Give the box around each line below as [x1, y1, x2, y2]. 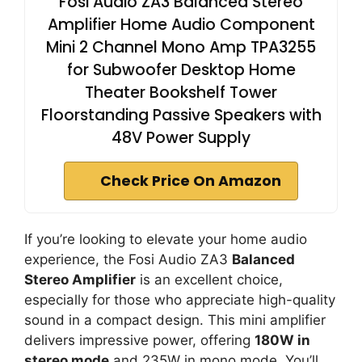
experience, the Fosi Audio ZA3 [24, 251, 232, 267]
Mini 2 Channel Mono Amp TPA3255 [46, 36, 316, 58]
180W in [255, 332, 310, 348]
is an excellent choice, [136, 271, 283, 288]
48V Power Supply [112, 127, 250, 149]
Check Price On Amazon [100, 171, 281, 191]
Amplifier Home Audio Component [47, 14, 315, 36]
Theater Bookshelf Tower [85, 82, 277, 103]
